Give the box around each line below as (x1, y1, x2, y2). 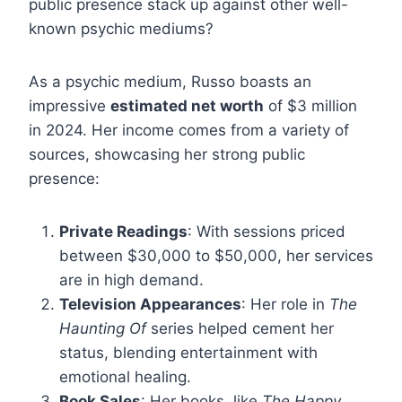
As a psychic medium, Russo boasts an (29, 73, 311, 92)
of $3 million (264, 97, 357, 116)
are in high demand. (59, 271, 204, 290)
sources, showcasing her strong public (29, 145, 305, 164)
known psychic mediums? (29, 20, 214, 39)
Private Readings (59, 223, 188, 241)
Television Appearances (59, 295, 241, 314)
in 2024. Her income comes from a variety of (29, 121, 349, 140)
